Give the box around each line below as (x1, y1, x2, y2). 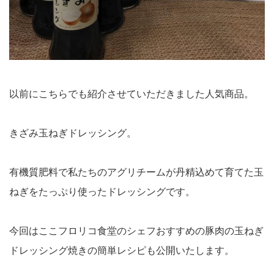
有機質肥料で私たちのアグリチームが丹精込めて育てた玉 (9, 167, 264, 178)
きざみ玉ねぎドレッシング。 (9, 128, 136, 139)
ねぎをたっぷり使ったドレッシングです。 (9, 187, 195, 198)
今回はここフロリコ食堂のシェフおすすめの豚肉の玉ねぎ (9, 226, 264, 237)
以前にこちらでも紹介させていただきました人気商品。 (9, 89, 254, 100)
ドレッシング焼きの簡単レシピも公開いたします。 (9, 245, 234, 256)
